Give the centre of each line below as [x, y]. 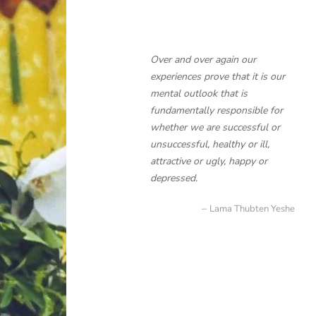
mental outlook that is [199, 93]
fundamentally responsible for [217, 110]
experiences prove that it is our [218, 77]
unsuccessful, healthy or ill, [210, 144]
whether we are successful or [215, 127]
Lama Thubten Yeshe [252, 209]
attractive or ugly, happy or [209, 161]
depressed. [174, 178]
